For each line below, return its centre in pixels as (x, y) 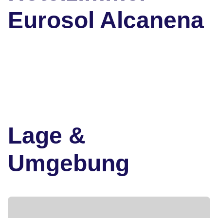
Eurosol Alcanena (106, 20)
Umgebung (69, 163)
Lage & (47, 136)
